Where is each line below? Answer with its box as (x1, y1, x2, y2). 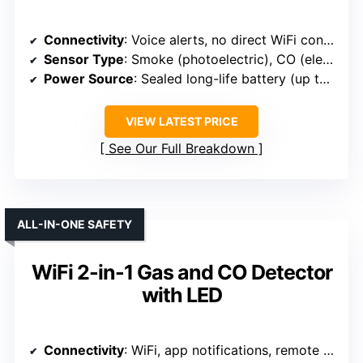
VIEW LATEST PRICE (125, 114, 238, 129)
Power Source (44, 70, 134, 88)
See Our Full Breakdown (109, 140, 254, 157)
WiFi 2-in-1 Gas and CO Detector (31, 260, 332, 285)
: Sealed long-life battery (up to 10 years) (134, 70, 319, 88)
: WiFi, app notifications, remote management (124, 342, 323, 359)
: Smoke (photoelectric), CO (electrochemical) (124, 51, 322, 68)
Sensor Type (44, 51, 124, 68)
